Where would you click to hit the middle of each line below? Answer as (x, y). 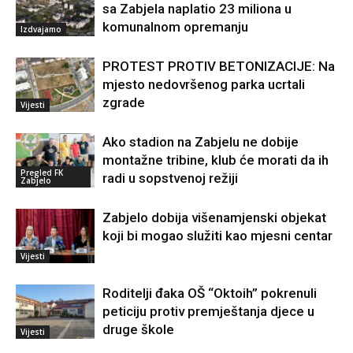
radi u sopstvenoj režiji (170, 178)
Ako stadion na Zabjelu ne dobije (201, 141)
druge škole (138, 329)
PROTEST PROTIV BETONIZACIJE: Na (219, 66)
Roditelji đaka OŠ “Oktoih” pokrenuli (210, 293)
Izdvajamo (41, 29)
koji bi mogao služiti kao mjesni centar (217, 235)
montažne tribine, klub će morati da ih (216, 160)
